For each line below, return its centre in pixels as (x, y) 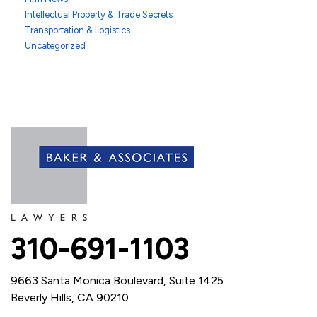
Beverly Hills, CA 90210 (70, 298)
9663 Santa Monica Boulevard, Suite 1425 (117, 281)
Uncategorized (55, 46)
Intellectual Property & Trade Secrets (99, 15)
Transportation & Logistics (77, 30)
